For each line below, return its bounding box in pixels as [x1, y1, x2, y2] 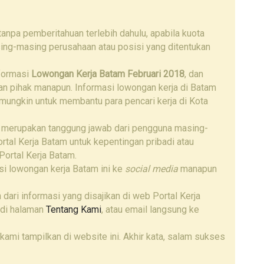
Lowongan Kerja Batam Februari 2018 [31, 68, 184, 80]
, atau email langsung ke [101, 204, 199, 216]
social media [125, 163, 178, 175]
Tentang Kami [46, 204, 101, 216]
